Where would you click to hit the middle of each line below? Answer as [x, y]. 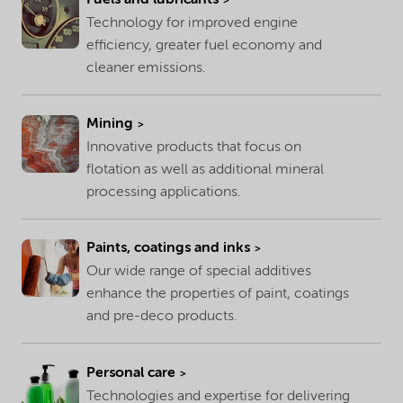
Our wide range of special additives [199, 272]
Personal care [131, 373]
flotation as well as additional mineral [205, 170]
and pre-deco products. [162, 317]
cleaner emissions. [146, 68]
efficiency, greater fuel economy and [204, 45]
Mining [110, 125]
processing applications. [164, 193]
